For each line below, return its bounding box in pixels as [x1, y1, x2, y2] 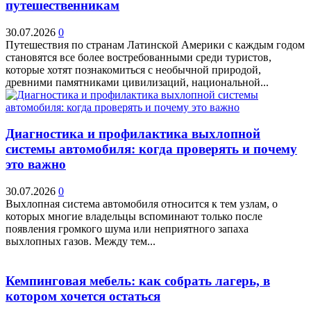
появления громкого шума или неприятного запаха [6, 223, 249, 235]
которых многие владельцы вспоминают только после [6, 210, 262, 223]
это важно [6, 157, 66, 172]
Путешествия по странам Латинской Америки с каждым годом [6, 38, 305, 51]
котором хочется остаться [6, 288, 160, 303]
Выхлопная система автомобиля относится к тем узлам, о [6, 198, 278, 210]
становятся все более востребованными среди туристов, [6, 51, 271, 63]
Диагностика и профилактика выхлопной [6, 126, 260, 142]
